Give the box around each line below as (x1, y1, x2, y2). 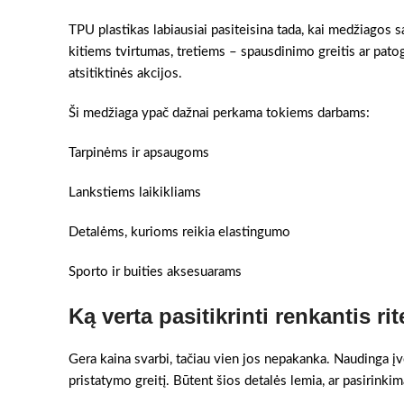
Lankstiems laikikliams (69, 186, 201, 199)
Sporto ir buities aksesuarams (69, 265, 242, 279)
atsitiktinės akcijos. (69, 67, 182, 80)
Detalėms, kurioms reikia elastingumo (69, 225, 290, 239)
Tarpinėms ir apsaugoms (69, 146, 209, 160)
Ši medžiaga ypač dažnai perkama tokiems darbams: (69, 106, 370, 120)
